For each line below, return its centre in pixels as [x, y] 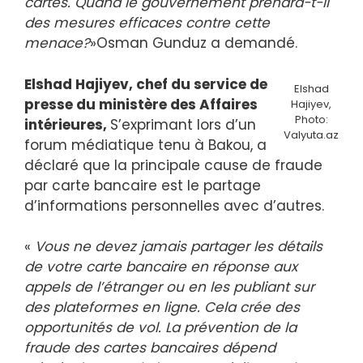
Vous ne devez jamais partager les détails [179, 247]
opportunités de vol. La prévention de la [160, 328]
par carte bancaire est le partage [143, 185]
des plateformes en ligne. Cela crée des [162, 307]
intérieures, [67, 124]
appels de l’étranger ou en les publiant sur [169, 287]
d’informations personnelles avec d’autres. [174, 205]
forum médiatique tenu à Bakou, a [145, 145]
